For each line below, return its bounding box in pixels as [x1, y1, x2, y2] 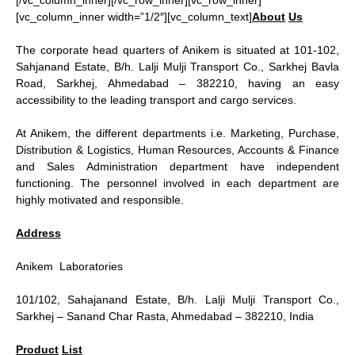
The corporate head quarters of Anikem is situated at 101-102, [16, 44, 339, 56]
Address [16, 227, 61, 239]
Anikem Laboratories [16, 260, 123, 273]
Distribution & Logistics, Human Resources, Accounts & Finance [16, 143, 339, 156]
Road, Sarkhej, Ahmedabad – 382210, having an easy [16, 77, 339, 90]
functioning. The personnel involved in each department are [16, 177, 339, 189]
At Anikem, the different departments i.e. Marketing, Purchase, [16, 127, 339, 139]
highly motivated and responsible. [16, 193, 184, 206]
